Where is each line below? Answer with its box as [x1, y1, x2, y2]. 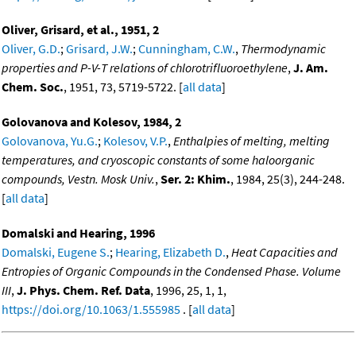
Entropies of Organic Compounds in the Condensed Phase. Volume [2, 263, 341, 280]
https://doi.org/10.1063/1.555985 [2, 301, 180, 318]
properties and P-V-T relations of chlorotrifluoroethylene [2, 60, 288, 76]
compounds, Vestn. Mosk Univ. [2, 171, 155, 188]
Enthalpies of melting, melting [173, 133, 330, 149]
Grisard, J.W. [66, 41, 133, 57]
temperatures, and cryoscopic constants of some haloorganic [2, 152, 315, 168]
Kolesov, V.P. [103, 133, 168, 149]
